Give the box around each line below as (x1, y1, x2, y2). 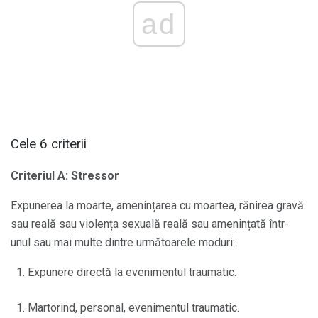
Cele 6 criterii (11, 136, 87, 152)
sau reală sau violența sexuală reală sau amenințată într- (11, 216, 289, 231)
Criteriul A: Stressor (11, 168, 119, 182)
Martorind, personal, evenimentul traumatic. (28, 300, 239, 314)
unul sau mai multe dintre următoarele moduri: (11, 235, 235, 249)
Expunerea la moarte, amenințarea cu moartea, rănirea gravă (11, 198, 304, 212)
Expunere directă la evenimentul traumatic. (28, 265, 236, 279)
